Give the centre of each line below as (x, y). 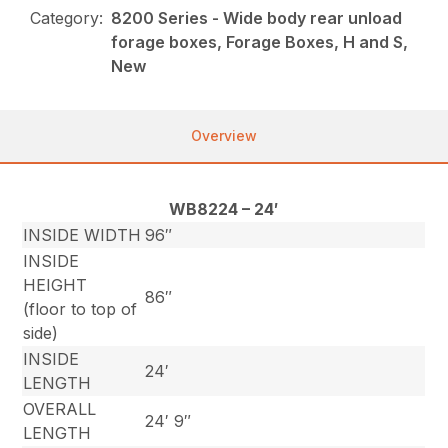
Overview (224, 136)
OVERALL (60, 409)
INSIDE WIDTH (82, 235)
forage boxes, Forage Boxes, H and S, (260, 42)
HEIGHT (55, 285)
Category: (67, 18)
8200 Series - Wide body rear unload (257, 18)
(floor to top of (80, 309)
